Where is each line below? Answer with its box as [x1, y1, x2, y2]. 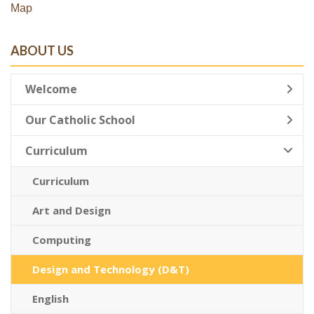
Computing [32, 233, 91, 247]
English [32, 292, 69, 306]
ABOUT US [11, 43, 74, 58]
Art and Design [32, 203, 111, 217]
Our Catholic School [25, 112, 135, 128]
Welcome [25, 81, 77, 97]
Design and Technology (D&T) [32, 262, 189, 276]
